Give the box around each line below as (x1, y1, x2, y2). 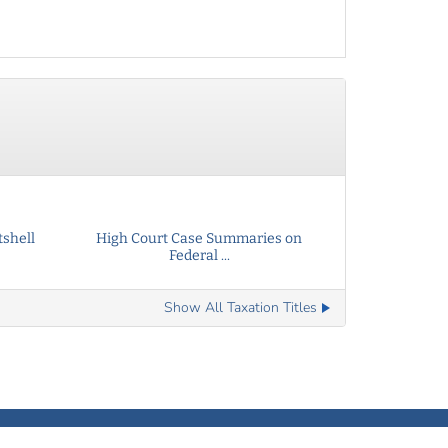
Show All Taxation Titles (164, 298, 317, 317)
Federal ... (168, 247, 230, 264)
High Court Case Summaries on (96, 230, 302, 247)
